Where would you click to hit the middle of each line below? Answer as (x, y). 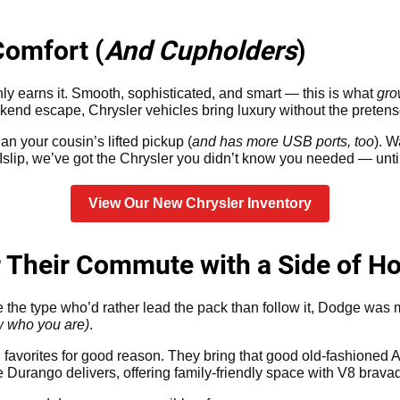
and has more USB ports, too (283, 141)
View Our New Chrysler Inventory (200, 203)
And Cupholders (200, 50)
